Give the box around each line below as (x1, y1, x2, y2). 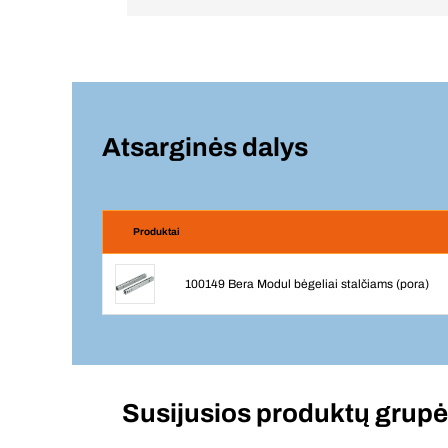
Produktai (133, 226, 180, 237)
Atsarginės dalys (102, 133, 308, 161)
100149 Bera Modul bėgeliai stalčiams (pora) (185, 277, 429, 291)
